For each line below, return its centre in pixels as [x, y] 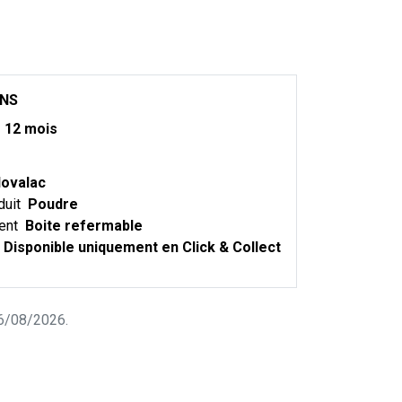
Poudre [53, 204]
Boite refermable [84, 226]
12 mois [31, 129]
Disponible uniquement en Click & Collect [142, 247]
